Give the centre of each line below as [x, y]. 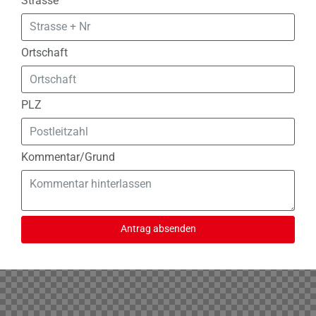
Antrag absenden [158, 229]
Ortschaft [44, 52]
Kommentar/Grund [68, 157]
